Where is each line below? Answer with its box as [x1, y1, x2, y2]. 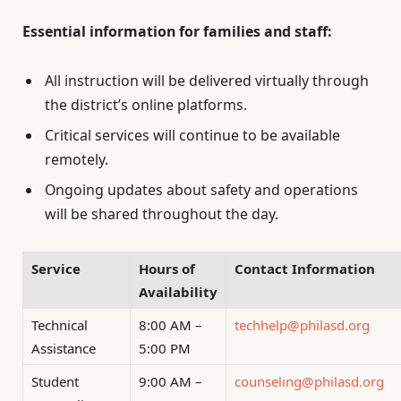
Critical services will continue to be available [45, 124, 340, 145]
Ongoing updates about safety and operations [45, 179, 358, 200]
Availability [139, 282, 218, 301]
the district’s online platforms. [45, 94, 247, 115]
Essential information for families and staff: [22, 21, 332, 41]
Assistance [31, 338, 96, 357]
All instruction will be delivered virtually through [45, 70, 369, 90]
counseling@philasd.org [235, 371, 384, 390]
